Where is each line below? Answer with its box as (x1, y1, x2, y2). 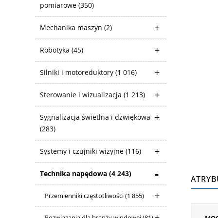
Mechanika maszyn (40, 23, 104, 32)
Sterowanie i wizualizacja (40, 90, 124, 99)
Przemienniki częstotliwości (45, 191, 125, 200)
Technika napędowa (40, 169, 109, 178)
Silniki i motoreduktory (40, 68, 115, 77)
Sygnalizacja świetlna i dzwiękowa (40, 112, 150, 122)
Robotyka (40, 45, 72, 54)
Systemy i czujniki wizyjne (40, 146, 126, 156)
